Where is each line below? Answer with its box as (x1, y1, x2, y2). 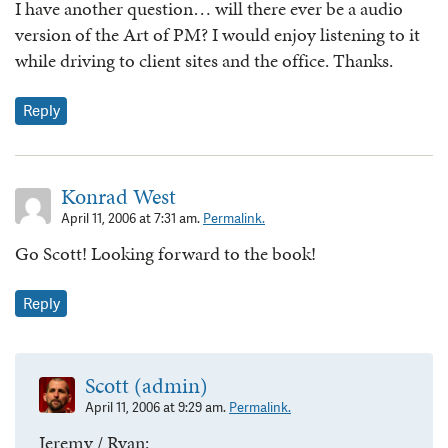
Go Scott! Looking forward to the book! (15, 239, 316, 267)
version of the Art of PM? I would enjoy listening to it (15, 21, 420, 49)
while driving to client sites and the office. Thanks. (15, 47, 393, 75)
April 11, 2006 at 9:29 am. (85, 399, 229, 417)
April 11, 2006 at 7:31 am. (61, 209, 203, 227)
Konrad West (61, 180, 176, 212)
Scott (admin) (85, 370, 208, 402)
